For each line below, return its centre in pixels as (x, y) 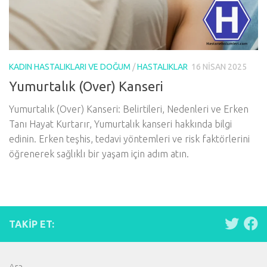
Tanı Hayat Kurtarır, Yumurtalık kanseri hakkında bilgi (120, 124)
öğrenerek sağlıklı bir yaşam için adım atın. (99, 154)
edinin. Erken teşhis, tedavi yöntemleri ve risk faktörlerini (129, 139)
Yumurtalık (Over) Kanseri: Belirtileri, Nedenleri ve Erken (129, 109)
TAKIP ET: (32, 224)
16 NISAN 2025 (219, 67)
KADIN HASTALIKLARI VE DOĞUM (70, 67)
